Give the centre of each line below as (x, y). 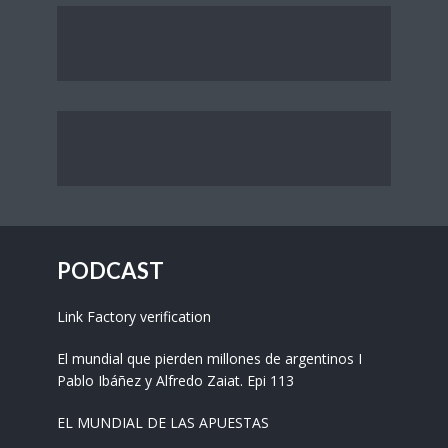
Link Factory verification (134, 316)
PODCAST (110, 270)
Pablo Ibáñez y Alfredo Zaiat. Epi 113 (175, 380)
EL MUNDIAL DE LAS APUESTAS (163, 422)
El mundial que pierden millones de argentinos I (209, 358)
